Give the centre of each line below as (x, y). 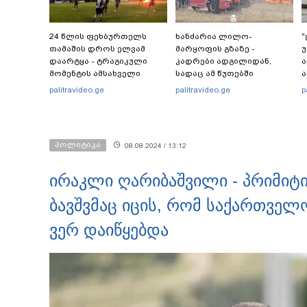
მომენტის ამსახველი (95, 74)
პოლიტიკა (78, 145)
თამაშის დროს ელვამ (97, 49)
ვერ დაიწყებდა (109, 230)
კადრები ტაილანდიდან (101, 86)
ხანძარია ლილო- (214, 37)
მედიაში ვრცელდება (96, 98)
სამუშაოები (201, 98)
